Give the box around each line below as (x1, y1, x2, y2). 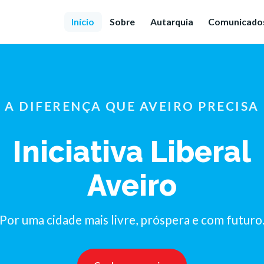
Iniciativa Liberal (13, 134, 251, 170)
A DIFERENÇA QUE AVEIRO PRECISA (5, 98, 259, 114)
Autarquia (150, 16, 193, 28)
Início (71, 16, 95, 28)
